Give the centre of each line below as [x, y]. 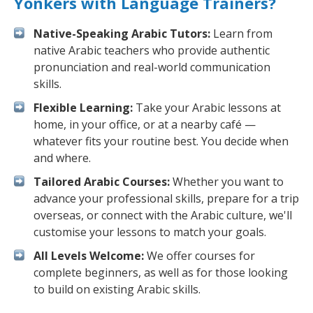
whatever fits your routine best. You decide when [161, 141]
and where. [62, 158]
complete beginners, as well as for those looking [161, 272]
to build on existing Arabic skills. [117, 289]
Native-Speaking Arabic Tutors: [122, 34]
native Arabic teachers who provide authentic [152, 50]
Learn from [241, 34]
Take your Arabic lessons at [207, 108]
